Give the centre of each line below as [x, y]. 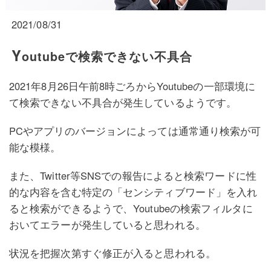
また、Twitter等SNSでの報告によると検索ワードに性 [132, 176]
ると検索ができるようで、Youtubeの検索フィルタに [131, 208]
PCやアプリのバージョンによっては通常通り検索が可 [135, 131]
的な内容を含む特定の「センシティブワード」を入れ [133, 192]
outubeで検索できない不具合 [107, 57]
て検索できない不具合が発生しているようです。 [123, 103]
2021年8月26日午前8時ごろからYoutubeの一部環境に [132, 86]
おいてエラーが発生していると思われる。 [107, 225]
